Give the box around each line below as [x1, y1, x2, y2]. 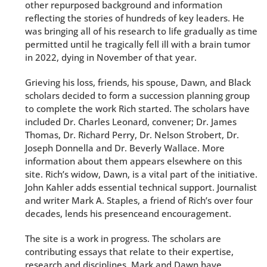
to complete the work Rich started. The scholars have [25, 103, 250, 114]
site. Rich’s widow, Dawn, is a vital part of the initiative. [25, 168, 257, 180]
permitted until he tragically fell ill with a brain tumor [25, 38, 250, 50]
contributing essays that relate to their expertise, [25, 246, 234, 257]
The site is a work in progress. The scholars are [25, 232, 221, 244]
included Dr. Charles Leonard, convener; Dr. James [25, 116, 237, 128]
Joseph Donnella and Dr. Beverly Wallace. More [25, 142, 225, 154]
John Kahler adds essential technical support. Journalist [25, 181, 257, 193]
